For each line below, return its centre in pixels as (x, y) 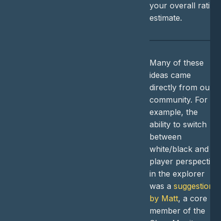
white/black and (179, 149)
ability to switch (178, 124)
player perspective (184, 161)
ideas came (170, 75)
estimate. (166, 18)
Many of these (176, 62)
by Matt (164, 198)
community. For (178, 99)
